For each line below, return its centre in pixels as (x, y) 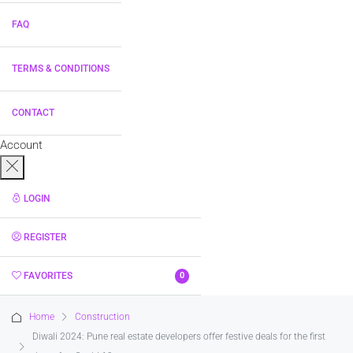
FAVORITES (48, 276)
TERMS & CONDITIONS (61, 69)
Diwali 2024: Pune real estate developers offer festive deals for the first (179, 336)
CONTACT (33, 113)
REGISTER (45, 237)
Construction (102, 317)
